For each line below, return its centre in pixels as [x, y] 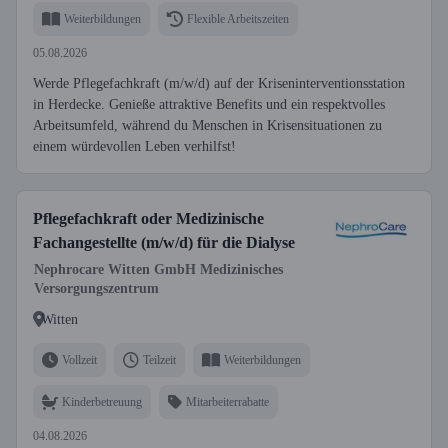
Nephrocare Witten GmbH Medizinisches [158, 269]
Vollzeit [79, 359]
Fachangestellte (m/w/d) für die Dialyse [164, 242]
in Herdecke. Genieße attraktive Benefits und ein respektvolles [209, 104]
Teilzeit [159, 359]
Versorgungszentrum [96, 288]
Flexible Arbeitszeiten [238, 18]
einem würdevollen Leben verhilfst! [134, 146]
